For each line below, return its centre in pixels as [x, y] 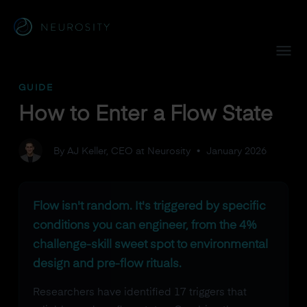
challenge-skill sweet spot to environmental [150, 245]
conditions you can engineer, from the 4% [145, 226]
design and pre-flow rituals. [107, 264]
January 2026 [236, 151]
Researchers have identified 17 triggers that [139, 292]
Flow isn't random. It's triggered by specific [149, 207]
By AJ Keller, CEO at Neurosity [122, 151]
